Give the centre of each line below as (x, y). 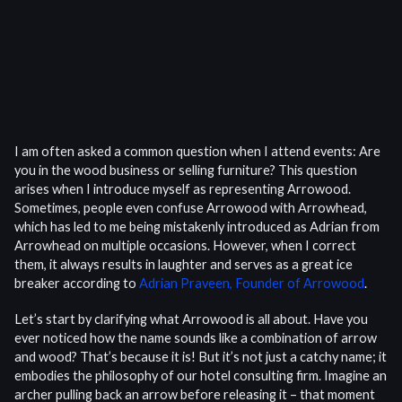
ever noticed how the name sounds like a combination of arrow (196, 338)
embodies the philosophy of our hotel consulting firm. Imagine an (201, 376)
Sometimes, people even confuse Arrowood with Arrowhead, (191, 208)
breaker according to (77, 284)
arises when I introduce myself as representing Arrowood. (183, 189)
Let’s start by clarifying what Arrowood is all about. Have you (191, 319)
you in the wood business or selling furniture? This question (186, 170)
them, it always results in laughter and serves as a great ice (184, 265)
